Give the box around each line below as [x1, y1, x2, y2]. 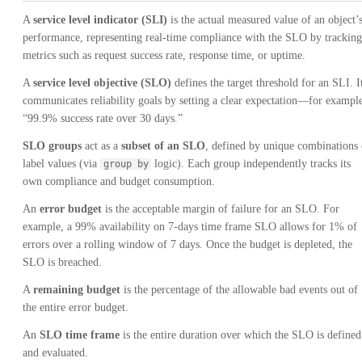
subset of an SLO [121, 139, 205, 152]
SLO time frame [40, 328, 120, 341]
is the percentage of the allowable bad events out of [120, 283, 358, 296]
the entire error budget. [23, 301, 128, 314]
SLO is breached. [23, 255, 102, 268]
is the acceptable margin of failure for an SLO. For [102, 202, 339, 215]
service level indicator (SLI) [33, 13, 167, 26]
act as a [82, 139, 121, 152]
